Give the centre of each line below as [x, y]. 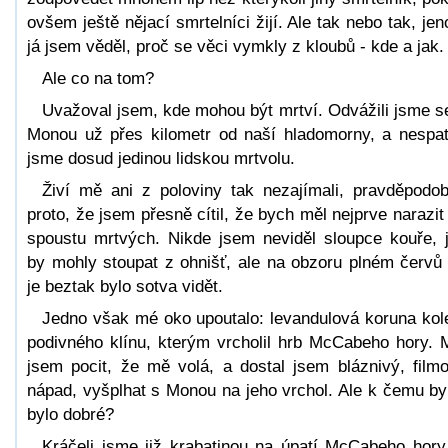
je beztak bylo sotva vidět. [125, 286]
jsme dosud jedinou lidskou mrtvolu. [161, 158]
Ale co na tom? [98, 78]
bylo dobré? [70, 414]
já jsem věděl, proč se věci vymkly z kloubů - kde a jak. [235, 46]
